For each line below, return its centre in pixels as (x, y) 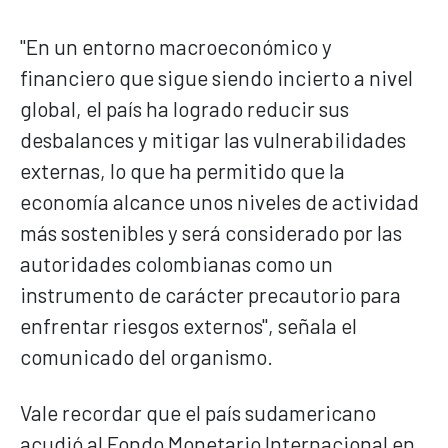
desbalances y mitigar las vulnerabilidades (213, 139)
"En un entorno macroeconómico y (176, 46)
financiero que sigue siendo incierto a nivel (216, 77)
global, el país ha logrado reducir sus (184, 108)
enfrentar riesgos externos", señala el (188, 325)
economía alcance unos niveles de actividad (219, 201)
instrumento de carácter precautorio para (210, 294)
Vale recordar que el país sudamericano (198, 412)
